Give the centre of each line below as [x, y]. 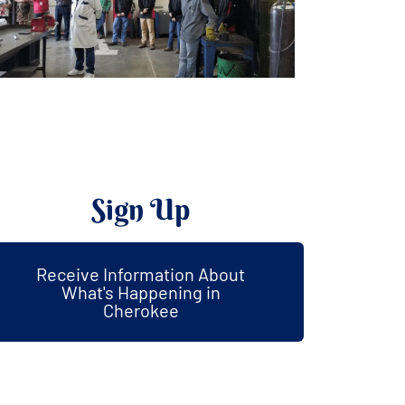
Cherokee [141, 310]
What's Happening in [141, 292]
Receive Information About [141, 273]
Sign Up [141, 209]
